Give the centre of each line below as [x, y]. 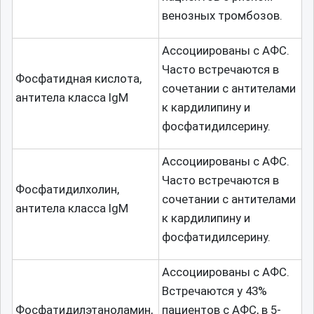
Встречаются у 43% [214, 291]
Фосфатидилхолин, [69, 189]
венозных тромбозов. [222, 15]
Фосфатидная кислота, [80, 78]
